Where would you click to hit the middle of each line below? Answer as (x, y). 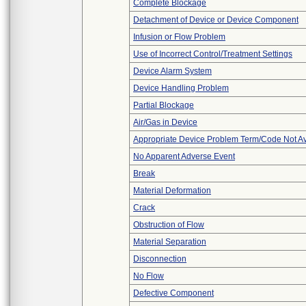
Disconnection (160, 259)
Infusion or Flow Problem (179, 37)
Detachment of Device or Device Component (216, 20)
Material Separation (170, 242)
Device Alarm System (172, 71)
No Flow (149, 276)
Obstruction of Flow (169, 225)
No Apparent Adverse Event (184, 156)
